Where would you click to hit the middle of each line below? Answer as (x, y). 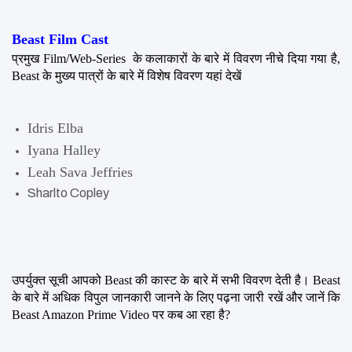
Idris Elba (55, 128)
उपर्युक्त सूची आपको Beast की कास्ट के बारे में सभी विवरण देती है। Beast (176, 280)
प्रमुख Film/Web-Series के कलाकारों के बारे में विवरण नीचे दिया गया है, (176, 58)
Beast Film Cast (60, 39)
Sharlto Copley (68, 192)
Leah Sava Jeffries (80, 172)
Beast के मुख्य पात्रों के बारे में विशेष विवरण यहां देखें (126, 75)
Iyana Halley (64, 150)
